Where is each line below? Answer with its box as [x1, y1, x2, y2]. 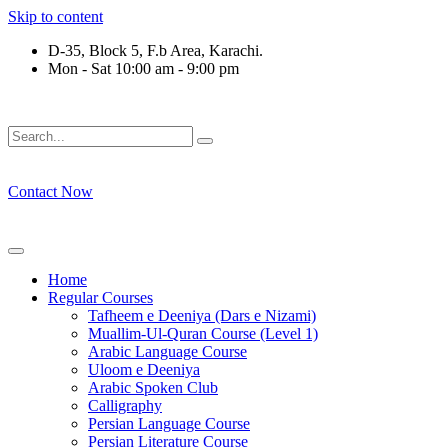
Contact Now [8, 183, 93, 200]
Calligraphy [88, 397, 162, 414]
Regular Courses [48, 289, 153, 306]
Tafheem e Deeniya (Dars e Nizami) [88, 307, 316, 324]
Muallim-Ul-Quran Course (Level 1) [88, 325, 318, 342]
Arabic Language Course [88, 343, 247, 360]
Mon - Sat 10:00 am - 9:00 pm [48, 60, 239, 77]
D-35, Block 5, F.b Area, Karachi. [48, 42, 263, 59]
